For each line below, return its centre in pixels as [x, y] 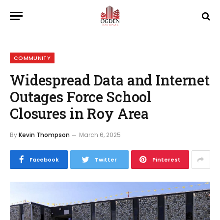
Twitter [106, 160]
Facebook [44, 160]
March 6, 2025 [100, 135]
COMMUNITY [32, 58]
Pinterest [166, 160]
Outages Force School [81, 97]
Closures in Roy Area [80, 113]
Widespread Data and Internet [110, 80]
